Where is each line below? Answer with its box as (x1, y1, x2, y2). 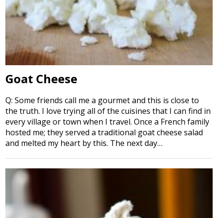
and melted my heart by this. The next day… (5, 137, 163, 148)
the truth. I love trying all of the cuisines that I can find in (5, 105, 211, 116)
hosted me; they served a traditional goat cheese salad (5, 127, 203, 138)
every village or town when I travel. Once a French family (5, 116, 210, 127)
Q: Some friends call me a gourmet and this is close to (5, 94, 200, 106)
